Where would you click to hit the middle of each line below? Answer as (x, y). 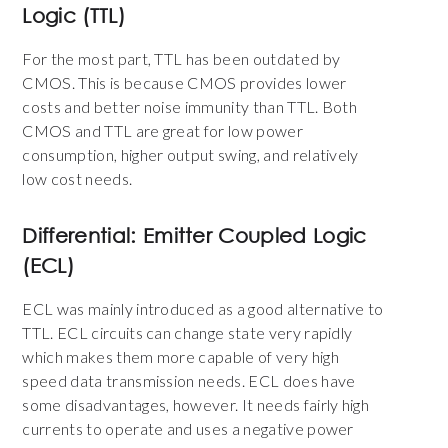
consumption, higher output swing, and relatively (190, 155)
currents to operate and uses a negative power (188, 429)
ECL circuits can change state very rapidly (205, 333)
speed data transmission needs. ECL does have (189, 381)
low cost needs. (79, 179)
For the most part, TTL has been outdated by (181, 59)
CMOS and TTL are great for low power (162, 131)
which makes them (88, 357)
